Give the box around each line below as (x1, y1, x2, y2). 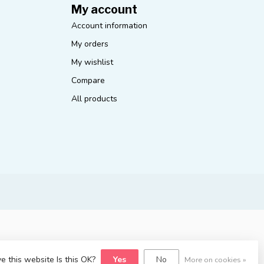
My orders (71, 38, 108, 50)
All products (71, 93, 117, 105)
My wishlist (71, 57, 113, 68)
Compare (71, 75, 105, 87)
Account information (71, 20, 147, 32)
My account (71, 2, 137, 17)
